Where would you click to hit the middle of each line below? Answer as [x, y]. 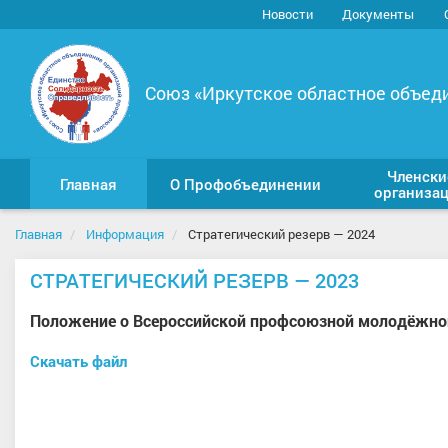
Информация [125, 234]
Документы [378, 14]
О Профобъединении [245, 184]
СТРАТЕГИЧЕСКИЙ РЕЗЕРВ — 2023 [194, 280]
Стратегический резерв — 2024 [281, 234]
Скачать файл [78, 361]
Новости [287, 14]
